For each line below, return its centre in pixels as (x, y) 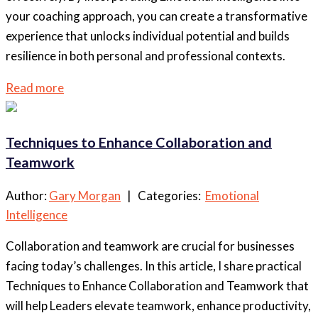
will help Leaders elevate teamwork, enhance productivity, (158, 306)
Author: (27, 196)
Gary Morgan (85, 196)
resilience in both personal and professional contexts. (146, 56)
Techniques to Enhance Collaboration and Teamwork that (157, 286)
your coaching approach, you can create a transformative (157, 16)
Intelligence (37, 215)
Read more (35, 88)
